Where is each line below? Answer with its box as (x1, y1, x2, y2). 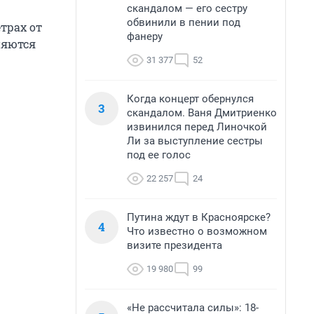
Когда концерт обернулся (127, 93, 254, 105)
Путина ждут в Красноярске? (127, 211, 271, 224)
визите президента (127, 239, 222, 252)
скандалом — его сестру (127, 2, 247, 15)
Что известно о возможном (127, 225, 267, 238)
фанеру (127, 30, 163, 43)
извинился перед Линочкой (127, 121, 267, 133)
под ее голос (127, 149, 191, 161)
